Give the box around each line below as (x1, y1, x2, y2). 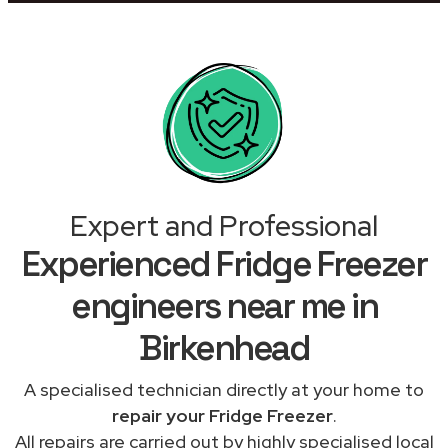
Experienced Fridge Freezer (22, 241, 426, 286)
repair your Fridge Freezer (111, 403, 333, 427)
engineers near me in (71, 283, 377, 328)
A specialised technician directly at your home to (24, 377, 424, 401)
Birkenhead (139, 325, 309, 370)
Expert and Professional (70, 206, 378, 245)
